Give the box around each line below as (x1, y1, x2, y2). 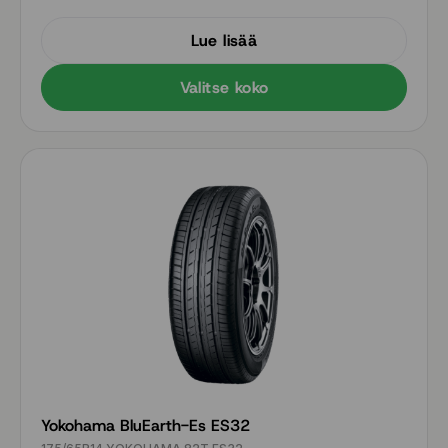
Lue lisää (190, 30, 258, 51)
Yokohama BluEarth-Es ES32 (41, 414, 250, 436)
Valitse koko (179, 77, 269, 98)
